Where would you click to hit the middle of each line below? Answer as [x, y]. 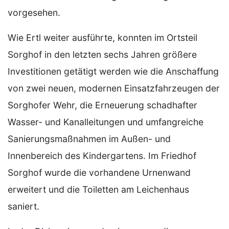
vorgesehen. [34, 13]
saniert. [24, 206]
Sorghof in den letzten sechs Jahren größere [102, 54]
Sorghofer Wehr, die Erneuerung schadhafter [102, 105]
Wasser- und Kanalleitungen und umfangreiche [106, 122]
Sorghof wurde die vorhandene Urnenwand [99, 173]
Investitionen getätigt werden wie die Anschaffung [113, 71]
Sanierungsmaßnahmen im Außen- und [89, 139]
